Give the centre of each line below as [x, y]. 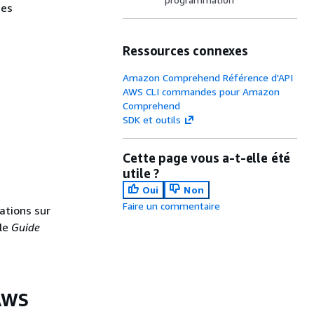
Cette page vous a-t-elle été [207, 158]
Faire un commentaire [172, 206]
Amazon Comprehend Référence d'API [208, 77]
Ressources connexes [185, 50]
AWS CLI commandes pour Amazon [202, 91]
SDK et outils [152, 120]
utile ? [141, 173]
